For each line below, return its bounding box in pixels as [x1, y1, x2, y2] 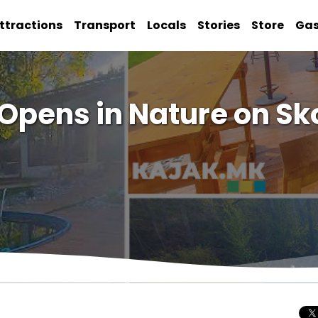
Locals [147, 17, 187, 33]
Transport [74, 17, 136, 33]
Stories [197, 17, 241, 33]
